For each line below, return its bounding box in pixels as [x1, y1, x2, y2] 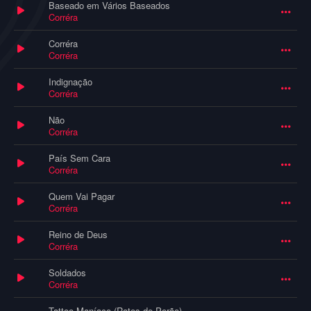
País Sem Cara [49, 151, 110, 165]
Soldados [49, 266, 86, 280]
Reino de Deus [49, 228, 108, 242]
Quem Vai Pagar [49, 190, 115, 203]
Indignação [49, 75, 92, 89]
